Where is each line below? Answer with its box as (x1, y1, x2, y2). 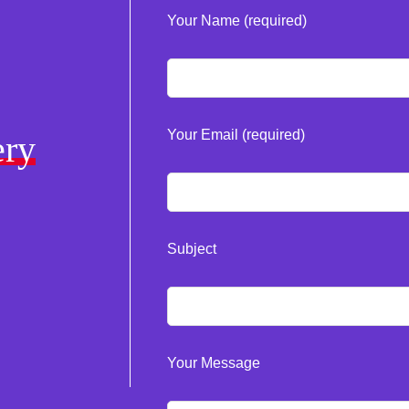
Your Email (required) (167, 127, 306, 143)
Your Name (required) (167, 13, 308, 29)
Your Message (167, 355, 261, 372)
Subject (167, 241, 217, 257)
